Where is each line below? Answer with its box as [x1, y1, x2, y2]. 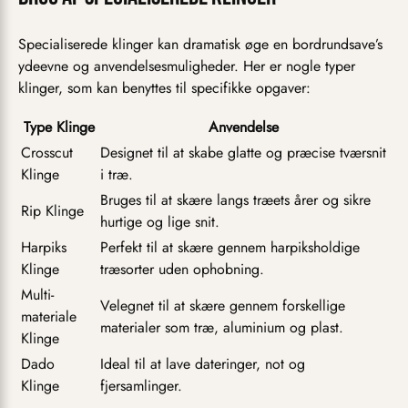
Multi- [21, 284, 54, 306]
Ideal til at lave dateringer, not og [100, 353, 305, 375]
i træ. [100, 164, 133, 186]
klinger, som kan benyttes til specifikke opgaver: [18, 77, 311, 99]
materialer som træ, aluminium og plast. [100, 317, 343, 339]
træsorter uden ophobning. [100, 259, 264, 280]
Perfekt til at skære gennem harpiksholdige [100, 237, 360, 259]
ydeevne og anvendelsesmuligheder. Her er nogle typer [18, 56, 355, 77]
